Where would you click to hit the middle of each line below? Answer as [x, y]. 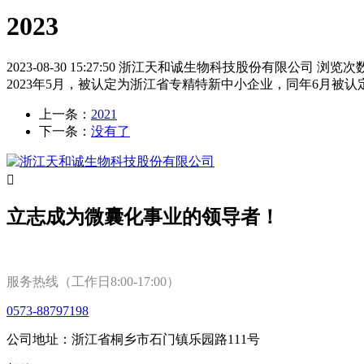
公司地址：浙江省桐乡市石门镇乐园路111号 [133, 340]
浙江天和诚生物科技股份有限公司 [216, 67]
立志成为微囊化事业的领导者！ [143, 217]
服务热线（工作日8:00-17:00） [93, 282]
